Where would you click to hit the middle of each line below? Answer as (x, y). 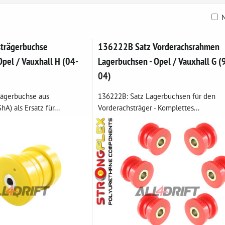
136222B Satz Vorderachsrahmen (158, 46)
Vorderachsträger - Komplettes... (148, 107)
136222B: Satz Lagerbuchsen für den (156, 96)
